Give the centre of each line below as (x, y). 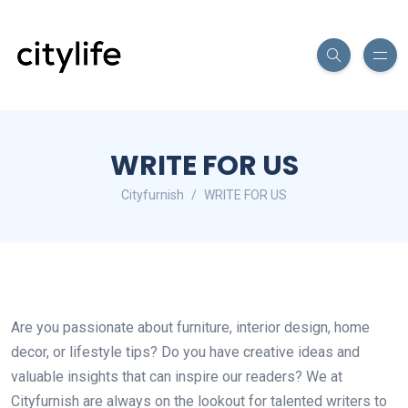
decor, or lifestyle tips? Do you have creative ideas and (185, 352)
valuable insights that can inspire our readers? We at (177, 377)
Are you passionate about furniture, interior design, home (190, 327)
